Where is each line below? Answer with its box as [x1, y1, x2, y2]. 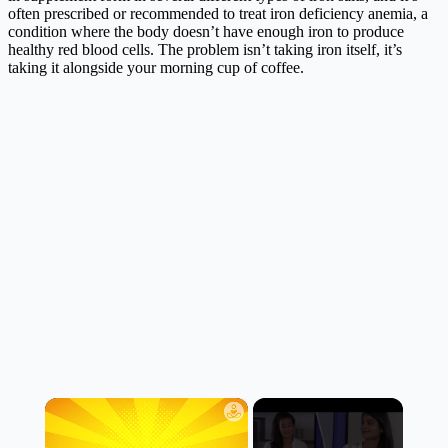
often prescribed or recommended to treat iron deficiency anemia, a [8, 5, 428, 23]
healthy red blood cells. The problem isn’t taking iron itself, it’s [8, 41, 402, 59]
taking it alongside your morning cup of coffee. [8, 59, 304, 77]
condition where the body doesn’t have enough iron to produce [8, 23, 404, 41]
